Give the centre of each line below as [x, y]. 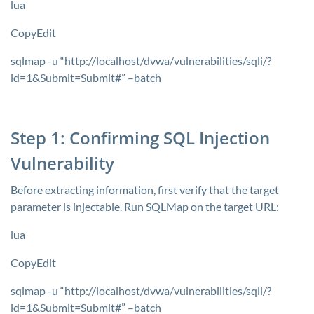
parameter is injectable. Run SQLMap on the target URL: [145, 206]
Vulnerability [62, 163]
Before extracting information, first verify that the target [145, 190]
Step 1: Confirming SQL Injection [140, 138]
